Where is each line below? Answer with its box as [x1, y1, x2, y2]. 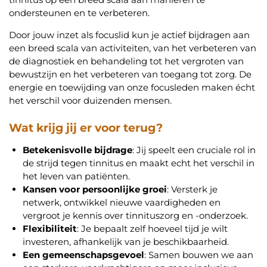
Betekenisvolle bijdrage [22, 144, 132, 156]
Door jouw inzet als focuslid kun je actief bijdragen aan [9, 29, 250, 41]
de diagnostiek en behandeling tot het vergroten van [9, 55, 244, 67]
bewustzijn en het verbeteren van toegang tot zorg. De [9, 69, 252, 80]
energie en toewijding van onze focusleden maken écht [9, 82, 255, 94]
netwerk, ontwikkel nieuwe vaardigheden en [22, 196, 221, 208]
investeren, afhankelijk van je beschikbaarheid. [22, 235, 229, 247]
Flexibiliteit [22, 222, 77, 234]
